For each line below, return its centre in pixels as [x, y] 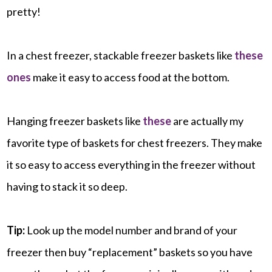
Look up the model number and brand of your [132, 230]
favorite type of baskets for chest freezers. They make [135, 142]
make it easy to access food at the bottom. [131, 77]
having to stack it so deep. [67, 186]
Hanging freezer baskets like [75, 121]
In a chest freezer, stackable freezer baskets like [121, 55]
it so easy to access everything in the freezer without [131, 164]
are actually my [208, 121]
